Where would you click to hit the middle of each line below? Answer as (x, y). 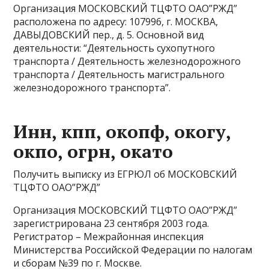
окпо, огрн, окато (93, 151)
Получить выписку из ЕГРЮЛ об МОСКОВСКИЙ (125, 174)
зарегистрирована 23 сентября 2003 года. (111, 223)
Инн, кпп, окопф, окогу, (122, 131)
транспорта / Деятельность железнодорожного (127, 61)
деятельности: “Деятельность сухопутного (114, 48)
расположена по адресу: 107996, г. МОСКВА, (116, 22)
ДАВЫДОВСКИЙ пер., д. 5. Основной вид (109, 35)
